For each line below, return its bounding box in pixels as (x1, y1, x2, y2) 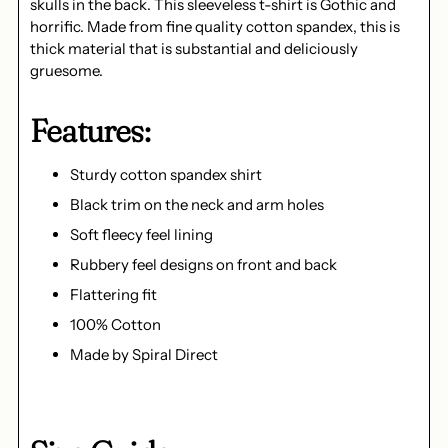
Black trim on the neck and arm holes (70, 195, 324, 215)
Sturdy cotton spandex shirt (70, 165, 262, 185)
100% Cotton (70, 315, 161, 335)
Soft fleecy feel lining (70, 225, 213, 245)
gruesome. (30, 61, 103, 81)
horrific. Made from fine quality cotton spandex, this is (30, 17, 400, 37)
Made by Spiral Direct (70, 345, 218, 365)
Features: (30, 111, 150, 151)
